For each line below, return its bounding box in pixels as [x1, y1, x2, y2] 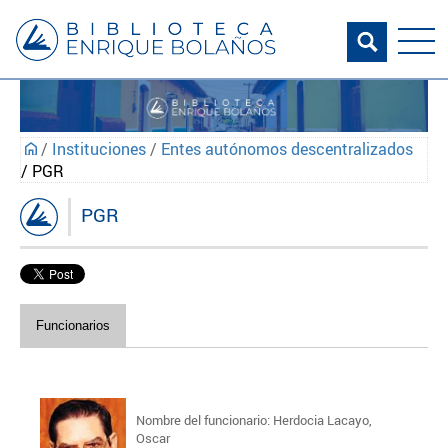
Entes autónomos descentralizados [161, 138, 413, 161]
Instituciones [52, 138, 146, 161]
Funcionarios [36, 318, 110, 334]
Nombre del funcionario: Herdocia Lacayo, [135, 410, 372, 429]
